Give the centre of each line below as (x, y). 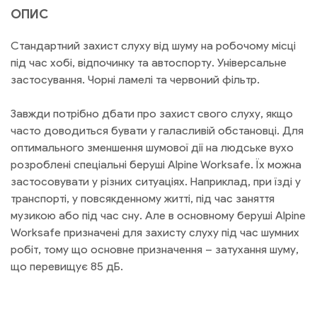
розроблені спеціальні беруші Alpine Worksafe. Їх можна (156, 165)
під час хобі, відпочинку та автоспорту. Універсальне (149, 63)
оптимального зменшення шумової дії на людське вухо (152, 148)
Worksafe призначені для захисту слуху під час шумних (155, 233)
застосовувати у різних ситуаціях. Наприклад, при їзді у (156, 182)
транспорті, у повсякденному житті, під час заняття (143, 199)
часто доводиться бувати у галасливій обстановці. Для (157, 131)
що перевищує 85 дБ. (67, 267)
